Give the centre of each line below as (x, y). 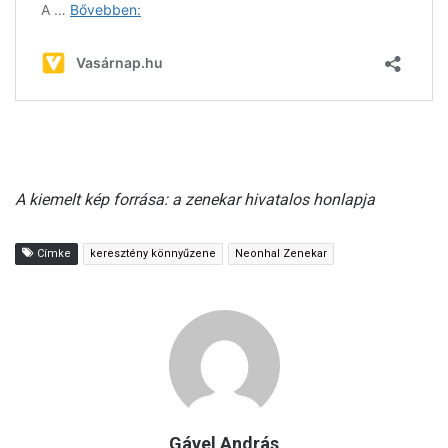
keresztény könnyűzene (153, 254)
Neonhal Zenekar (281, 254)
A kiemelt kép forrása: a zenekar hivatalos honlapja (195, 200)
